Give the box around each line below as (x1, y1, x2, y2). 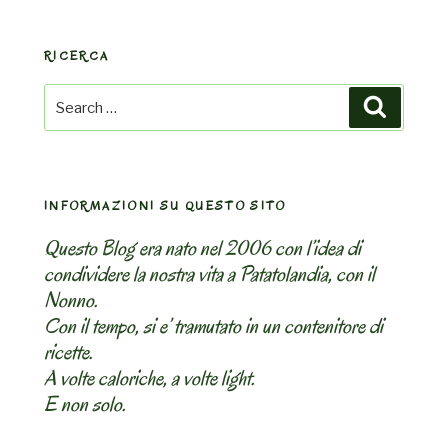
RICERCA (44, 46, 110, 64)
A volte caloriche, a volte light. (44, 363, 255, 392)
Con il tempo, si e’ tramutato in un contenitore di (44, 311, 383, 340)
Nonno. (44, 285, 98, 314)
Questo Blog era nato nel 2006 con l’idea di (44, 233, 361, 262)
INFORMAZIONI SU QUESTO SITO (44, 197, 287, 215)
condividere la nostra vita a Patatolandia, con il (44, 259, 375, 288)
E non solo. (44, 389, 126, 418)
